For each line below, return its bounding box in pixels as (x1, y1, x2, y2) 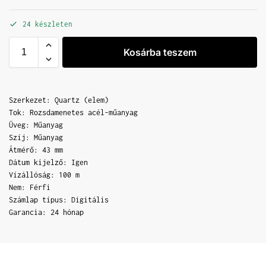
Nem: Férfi (9, 183, 50, 192)
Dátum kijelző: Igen (9, 158, 88, 167)
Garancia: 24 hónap (9, 208, 84, 217)
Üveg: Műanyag (9, 121, 63, 130)
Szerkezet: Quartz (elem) (9, 96, 109, 105)
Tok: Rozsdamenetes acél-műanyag (9, 108, 138, 118)
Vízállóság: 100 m (9, 170, 80, 180)
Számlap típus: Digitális (9, 195, 109, 205)
